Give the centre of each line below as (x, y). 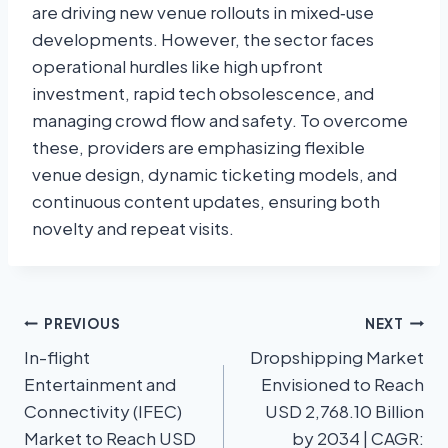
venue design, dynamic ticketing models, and (214, 174)
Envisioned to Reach (342, 384)
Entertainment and (100, 384)
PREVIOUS (82, 323)
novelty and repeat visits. (133, 228)
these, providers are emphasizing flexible (198, 147)
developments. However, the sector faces (203, 39)
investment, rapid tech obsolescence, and (203, 93)
